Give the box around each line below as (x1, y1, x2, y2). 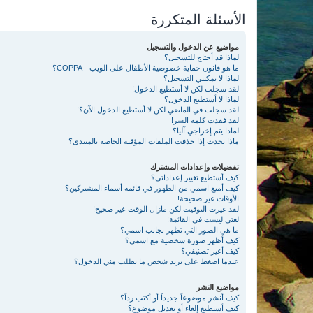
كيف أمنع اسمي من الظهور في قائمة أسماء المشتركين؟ (65, 184, 239, 192)
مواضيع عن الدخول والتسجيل (147, 43, 239, 51)
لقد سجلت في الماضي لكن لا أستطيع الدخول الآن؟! (77, 105, 239, 114)
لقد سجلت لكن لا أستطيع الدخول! (132, 85, 239, 93)
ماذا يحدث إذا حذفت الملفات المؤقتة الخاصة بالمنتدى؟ (68, 137, 239, 145)
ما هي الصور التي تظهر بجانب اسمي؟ (120, 226, 239, 234)
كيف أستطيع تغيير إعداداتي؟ (151, 173, 239, 182)
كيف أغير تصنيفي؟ (181, 247, 239, 255)
